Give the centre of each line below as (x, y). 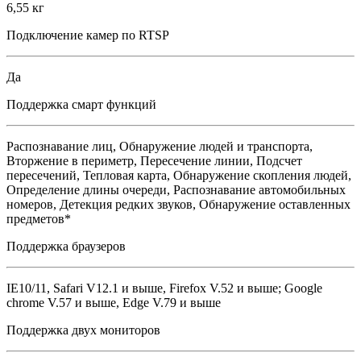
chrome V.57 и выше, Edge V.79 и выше (114, 303)
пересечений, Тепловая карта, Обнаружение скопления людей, (179, 175)
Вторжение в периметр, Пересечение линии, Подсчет (154, 161)
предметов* (39, 219)
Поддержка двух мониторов (83, 330)
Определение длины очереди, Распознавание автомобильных (176, 190)
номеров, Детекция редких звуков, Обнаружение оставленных (178, 204)
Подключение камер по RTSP (88, 35)
